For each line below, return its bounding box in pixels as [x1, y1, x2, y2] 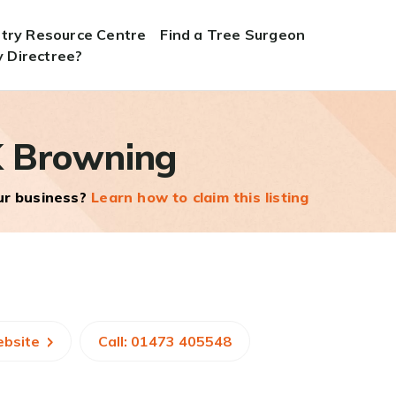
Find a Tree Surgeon [160, 26, 306, 43]
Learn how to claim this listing [91, 188, 309, 206]
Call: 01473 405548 [97, 332, 232, 350]
